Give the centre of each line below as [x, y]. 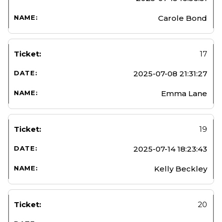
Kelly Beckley [181, 168]
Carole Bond [183, 18]
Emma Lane [184, 93]
